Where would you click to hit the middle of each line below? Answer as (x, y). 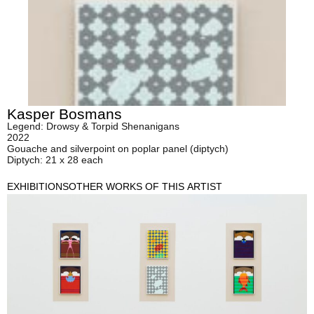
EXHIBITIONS (38, 187)
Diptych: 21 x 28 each (55, 160)
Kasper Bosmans (64, 114)
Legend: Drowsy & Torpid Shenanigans (93, 127)
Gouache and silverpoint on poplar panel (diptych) (118, 149)
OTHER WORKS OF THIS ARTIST (145, 187)
